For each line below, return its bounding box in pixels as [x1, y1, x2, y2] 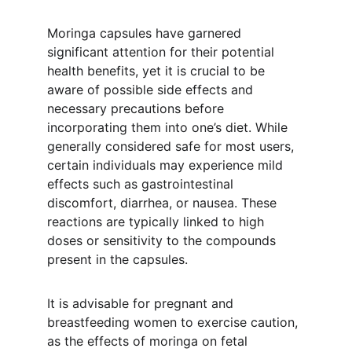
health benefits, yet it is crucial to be [47, 63, 269, 79]
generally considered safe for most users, [47, 138, 298, 154]
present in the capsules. [47, 251, 188, 267]
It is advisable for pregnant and [47, 295, 237, 311]
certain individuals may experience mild [47, 157, 287, 173]
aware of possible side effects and [47, 82, 257, 97]
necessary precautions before [47, 101, 228, 116]
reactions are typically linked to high [47, 214, 268, 229]
